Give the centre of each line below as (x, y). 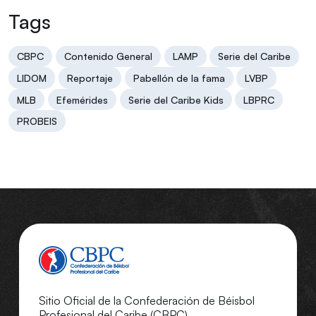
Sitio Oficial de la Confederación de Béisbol (147, 300)
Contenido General (108, 56)
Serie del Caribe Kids (176, 99)
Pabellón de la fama (179, 78)
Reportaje (90, 78)
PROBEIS (37, 121)
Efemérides (82, 99)
